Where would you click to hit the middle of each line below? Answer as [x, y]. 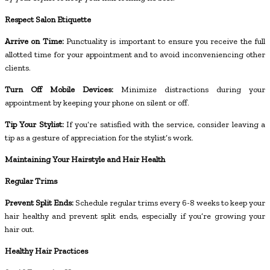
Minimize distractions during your [189, 89]
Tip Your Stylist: [34, 124]
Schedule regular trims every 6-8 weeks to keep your [169, 202]
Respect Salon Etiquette [48, 19]
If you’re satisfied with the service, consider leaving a [165, 124]
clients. [18, 67]
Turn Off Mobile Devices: [59, 89]
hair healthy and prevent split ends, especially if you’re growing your [135, 216]
